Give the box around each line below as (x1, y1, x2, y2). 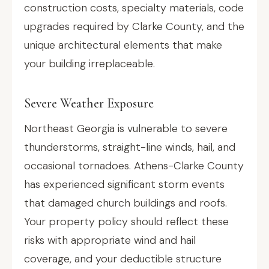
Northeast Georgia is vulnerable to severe (24, 121, 228, 136)
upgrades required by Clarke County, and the (24, 19, 244, 34)
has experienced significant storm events (24, 177, 225, 192)
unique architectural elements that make (24, 38, 222, 52)
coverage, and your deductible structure (24, 252, 222, 266)
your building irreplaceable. (24, 56, 155, 71)
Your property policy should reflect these (24, 214, 229, 229)
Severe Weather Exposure (24, 95, 154, 111)
